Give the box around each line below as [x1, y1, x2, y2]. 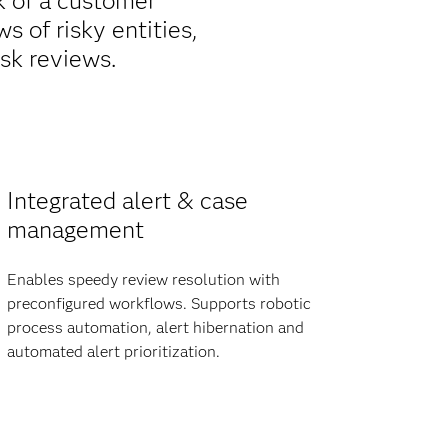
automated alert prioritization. [6, 341, 220, 361]
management [6, 214, 144, 244]
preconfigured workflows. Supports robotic [6, 293, 311, 313]
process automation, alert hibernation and [6, 317, 304, 337]
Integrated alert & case [6, 185, 248, 215]
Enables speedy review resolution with [6, 269, 280, 289]
